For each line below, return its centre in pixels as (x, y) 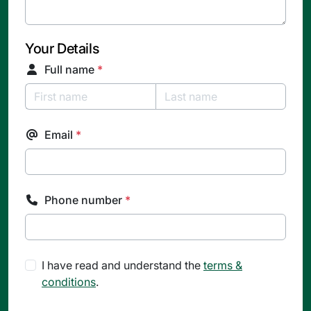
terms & (223, 266)
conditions (69, 282)
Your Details (62, 49)
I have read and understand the (123, 266)
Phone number (85, 200)
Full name (71, 70)
